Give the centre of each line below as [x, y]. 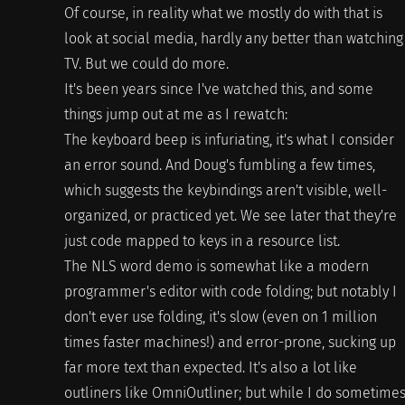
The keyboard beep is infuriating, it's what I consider [229, 140]
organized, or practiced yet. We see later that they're [230, 216]
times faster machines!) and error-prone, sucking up [230, 343]
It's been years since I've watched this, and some [218, 89]
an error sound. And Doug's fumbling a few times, [219, 165]
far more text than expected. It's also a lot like [210, 368]
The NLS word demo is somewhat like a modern [216, 267]
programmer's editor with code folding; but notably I [230, 292]
